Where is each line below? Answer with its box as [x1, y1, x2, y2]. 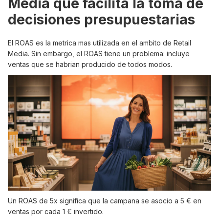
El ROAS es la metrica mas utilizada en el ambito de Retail [8, 38, 191, 47]
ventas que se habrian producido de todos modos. [8, 60, 172, 68]
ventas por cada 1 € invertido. [8, 207, 104, 216]
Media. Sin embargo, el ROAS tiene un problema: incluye [8, 49, 190, 58]
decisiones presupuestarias [8, 11, 195, 28]
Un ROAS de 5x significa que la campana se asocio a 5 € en [8, 197, 201, 205]
